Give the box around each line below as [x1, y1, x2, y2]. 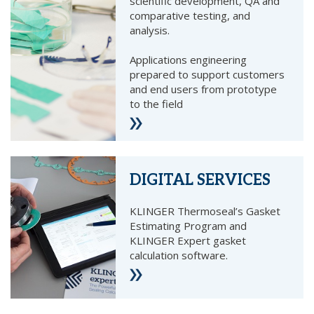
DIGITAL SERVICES [130, 170, 271, 189]
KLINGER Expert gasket [130, 233, 247, 247]
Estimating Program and [130, 218, 247, 233]
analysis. [130, 23, 170, 38]
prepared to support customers [130, 67, 285, 82]
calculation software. [130, 247, 228, 262]
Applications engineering [130, 53, 247, 67]
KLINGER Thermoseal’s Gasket [130, 203, 281, 218]
